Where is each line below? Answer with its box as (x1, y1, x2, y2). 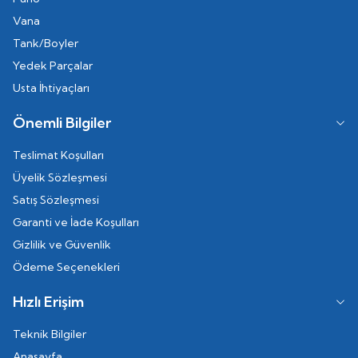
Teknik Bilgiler (13, 327, 86, 341)
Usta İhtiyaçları (13, 81, 89, 95)
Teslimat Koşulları (13, 148, 104, 162)
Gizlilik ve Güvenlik (13, 237, 111, 252)
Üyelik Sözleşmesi (13, 170, 107, 185)
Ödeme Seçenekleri (13, 260, 120, 274)
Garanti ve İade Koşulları (13, 215, 139, 229)
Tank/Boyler (13, 36, 78, 50)
